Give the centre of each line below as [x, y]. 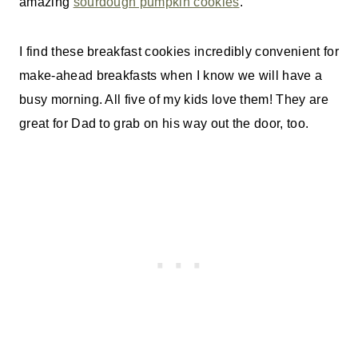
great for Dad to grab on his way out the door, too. [164, 124]
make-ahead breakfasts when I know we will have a [171, 76]
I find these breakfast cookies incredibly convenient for [179, 52]
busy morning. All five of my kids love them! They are [174, 100]
